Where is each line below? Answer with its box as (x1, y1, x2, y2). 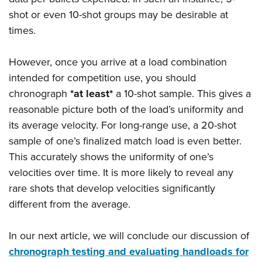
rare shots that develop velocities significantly (9, 181, 215, 196)
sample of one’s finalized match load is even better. (9, 133, 242, 149)
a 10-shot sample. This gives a (113, 86, 251, 102)
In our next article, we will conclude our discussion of (9, 228, 249, 244)
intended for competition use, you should (9, 70, 196, 86)
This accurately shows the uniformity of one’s (9, 149, 213, 165)
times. (9, 23, 36, 39)
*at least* (70, 86, 113, 102)
